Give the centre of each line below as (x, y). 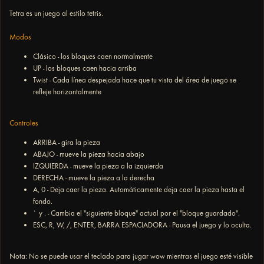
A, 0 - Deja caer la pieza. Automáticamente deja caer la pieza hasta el (139, 190)
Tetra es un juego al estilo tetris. (56, 14)
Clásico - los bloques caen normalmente (93, 57)
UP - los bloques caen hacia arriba (85, 68)
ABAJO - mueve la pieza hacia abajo (89, 154)
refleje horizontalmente (67, 92)
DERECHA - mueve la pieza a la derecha (94, 178)
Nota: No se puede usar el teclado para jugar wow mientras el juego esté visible (131, 256)
